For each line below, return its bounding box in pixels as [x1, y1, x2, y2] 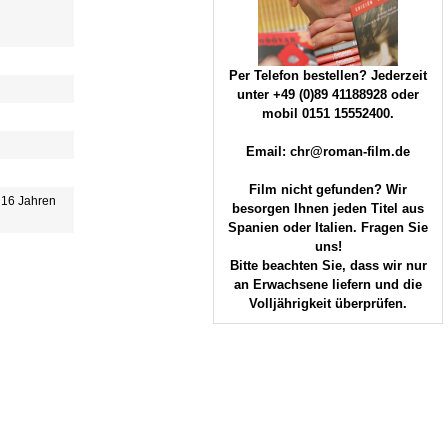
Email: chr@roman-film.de [246, 144, 410, 159]
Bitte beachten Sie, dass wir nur [229, 258, 427, 273]
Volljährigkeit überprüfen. [249, 296, 407, 311]
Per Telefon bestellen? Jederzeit [229, 68, 427, 83]
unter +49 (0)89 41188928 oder [237, 87, 419, 102]
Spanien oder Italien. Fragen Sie [228, 220, 428, 235]
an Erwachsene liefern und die [234, 277, 422, 292]
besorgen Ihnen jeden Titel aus [232, 201, 424, 216]
